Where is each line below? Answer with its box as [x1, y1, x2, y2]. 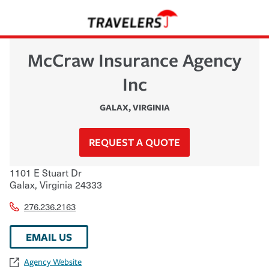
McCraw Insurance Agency [28, 47, 241, 72]
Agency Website [24, 256, 82, 267]
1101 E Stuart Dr [10, 165, 82, 180]
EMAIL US [26, 229, 72, 244]
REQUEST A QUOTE [89, 134, 180, 149]
